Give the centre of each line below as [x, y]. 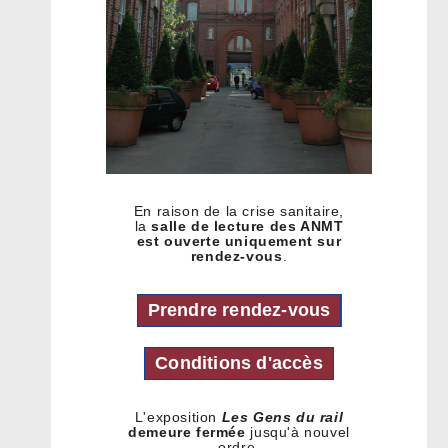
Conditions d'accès [239, 363]
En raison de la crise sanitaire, [239, 211]
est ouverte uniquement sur [239, 241]
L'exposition [178, 417]
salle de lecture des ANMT [247, 226]
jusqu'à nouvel [297, 432]
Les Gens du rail [282, 417]
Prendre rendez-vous [239, 310]
